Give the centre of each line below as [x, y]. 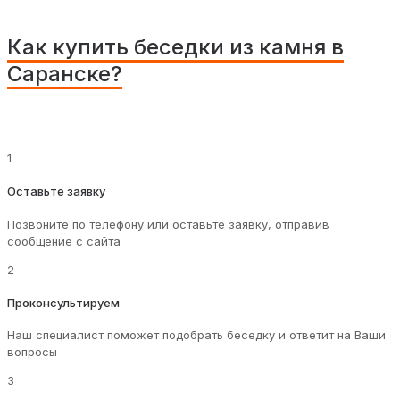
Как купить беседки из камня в [175, 47]
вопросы [32, 352]
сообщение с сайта [64, 241]
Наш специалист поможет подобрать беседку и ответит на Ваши [196, 335]
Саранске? [65, 74]
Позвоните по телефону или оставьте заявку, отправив [168, 224]
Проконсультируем [63, 303]
